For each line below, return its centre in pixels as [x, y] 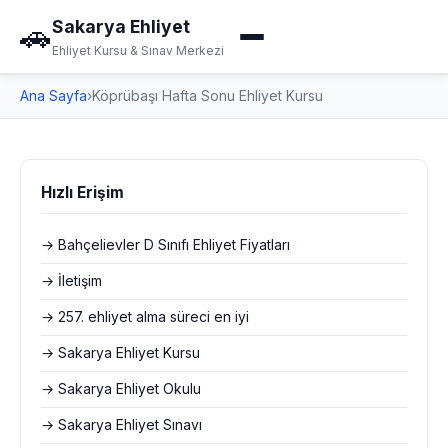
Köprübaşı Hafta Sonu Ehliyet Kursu [207, 96]
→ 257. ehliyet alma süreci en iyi [145, 317]
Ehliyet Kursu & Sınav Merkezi [138, 50]
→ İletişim [71, 281]
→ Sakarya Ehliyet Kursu [120, 353]
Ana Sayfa [53, 96]
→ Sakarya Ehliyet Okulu [121, 389]
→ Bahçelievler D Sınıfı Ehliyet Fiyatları [165, 245]
